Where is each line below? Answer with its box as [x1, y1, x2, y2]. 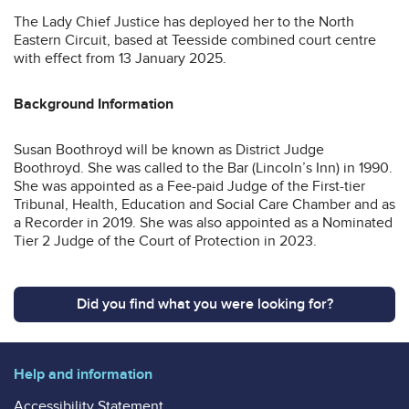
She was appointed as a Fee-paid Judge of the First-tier [14, 176, 365, 195]
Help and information [14, 364, 152, 383]
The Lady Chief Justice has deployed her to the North [14, 12, 354, 31]
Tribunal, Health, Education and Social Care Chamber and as [14, 194, 395, 214]
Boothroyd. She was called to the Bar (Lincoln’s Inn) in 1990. [14, 158, 393, 177]
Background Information [14, 94, 173, 113]
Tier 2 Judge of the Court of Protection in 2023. [14, 231, 317, 250]
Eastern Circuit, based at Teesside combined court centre [14, 30, 376, 49]
